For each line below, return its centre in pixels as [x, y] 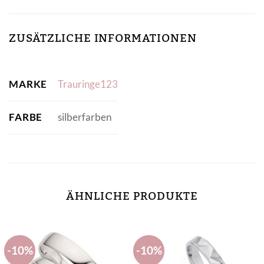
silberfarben [84, 117]
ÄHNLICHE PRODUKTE [132, 196]
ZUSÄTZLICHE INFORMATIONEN [103, 39]
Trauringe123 [88, 84]
